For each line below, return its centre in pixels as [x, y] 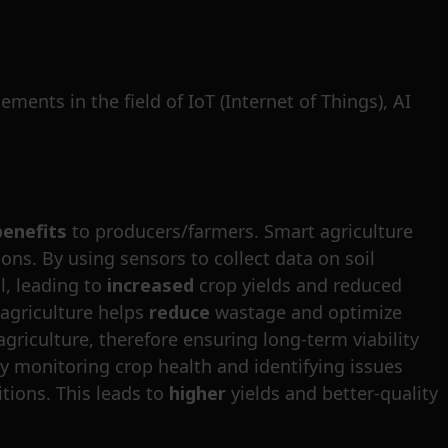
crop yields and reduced [298, 285]
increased [150, 285]
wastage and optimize [306, 312]
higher [197, 393]
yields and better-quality [332, 393]
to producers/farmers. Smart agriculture [240, 231]
